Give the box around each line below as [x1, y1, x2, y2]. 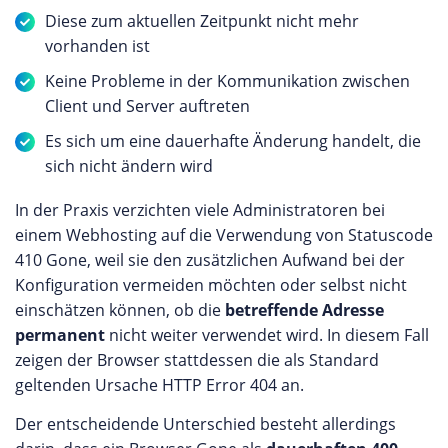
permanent [15, 324, 105, 346]
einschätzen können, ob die [15, 299, 225, 321]
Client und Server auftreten [45, 95, 250, 117]
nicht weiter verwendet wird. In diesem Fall [105, 324, 429, 346]
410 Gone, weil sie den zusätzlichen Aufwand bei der [15, 249, 405, 271]
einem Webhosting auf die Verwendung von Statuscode [15, 224, 433, 246]
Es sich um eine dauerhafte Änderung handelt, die [45, 130, 421, 152]
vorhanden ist [45, 35, 150, 57]
